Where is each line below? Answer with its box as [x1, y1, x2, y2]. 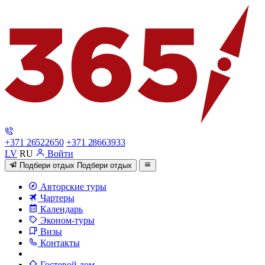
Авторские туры [38, 182, 106, 192]
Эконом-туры [38, 215, 95, 226]
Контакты [38, 238, 80, 248]
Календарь [38, 204, 83, 215]
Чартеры [38, 193, 75, 203]
